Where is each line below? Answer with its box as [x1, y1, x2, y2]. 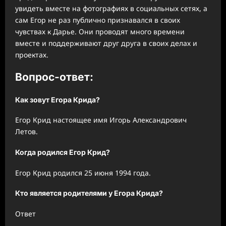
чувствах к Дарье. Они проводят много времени [15, 26, 185, 36]
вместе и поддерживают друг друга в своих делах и [15, 38, 197, 48]
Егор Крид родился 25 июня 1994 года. [15, 167, 151, 178]
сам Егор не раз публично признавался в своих [15, 15, 180, 25]
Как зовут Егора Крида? [15, 95, 100, 104]
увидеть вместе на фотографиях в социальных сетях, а [15, 3, 207, 13]
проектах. [15, 49, 48, 60]
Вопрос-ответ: [15, 71, 93, 84]
